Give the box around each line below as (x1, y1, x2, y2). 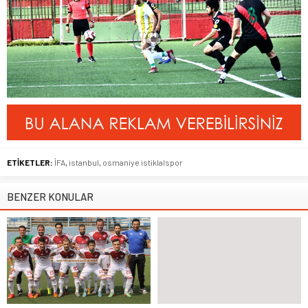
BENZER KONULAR (7, 190, 93, 203)
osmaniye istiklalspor (102, 157, 183, 168)
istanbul (69, 157, 99, 168)
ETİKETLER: (7, 157, 53, 168)
